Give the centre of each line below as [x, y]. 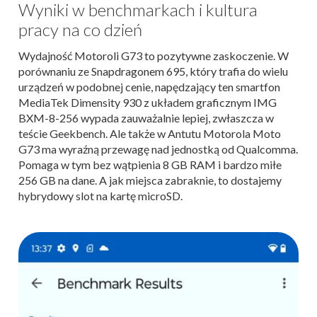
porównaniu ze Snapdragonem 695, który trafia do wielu [153, 71]
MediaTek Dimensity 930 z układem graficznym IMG [148, 102]
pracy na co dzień [80, 29]
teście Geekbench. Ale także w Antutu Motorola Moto [150, 133]
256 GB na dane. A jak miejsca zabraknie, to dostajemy [150, 180]
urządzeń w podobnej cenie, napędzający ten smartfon [149, 86]
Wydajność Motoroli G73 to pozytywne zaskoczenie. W [154, 55]
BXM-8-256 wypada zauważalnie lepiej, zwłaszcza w [146, 117]
